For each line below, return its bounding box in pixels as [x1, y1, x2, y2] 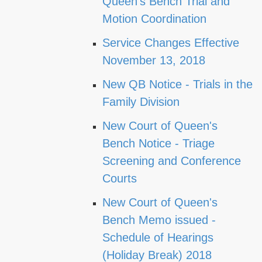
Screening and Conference [102, 154, 241, 167]
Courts [102, 172, 137, 185]
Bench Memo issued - [102, 213, 216, 226]
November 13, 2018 [102, 54, 205, 67]
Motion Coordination [102, 12, 206, 25]
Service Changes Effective [102, 36, 239, 49]
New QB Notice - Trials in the [102, 78, 253, 91]
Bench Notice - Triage [102, 137, 215, 150]
